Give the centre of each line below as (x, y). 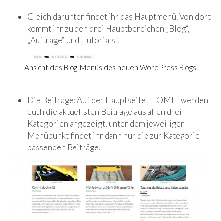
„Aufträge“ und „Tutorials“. (73, 40)
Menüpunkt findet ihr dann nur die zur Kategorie (113, 136)
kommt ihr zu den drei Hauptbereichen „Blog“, (109, 29)
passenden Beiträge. (64, 147)
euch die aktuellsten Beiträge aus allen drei (104, 112)
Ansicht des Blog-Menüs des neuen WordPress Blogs (110, 67)
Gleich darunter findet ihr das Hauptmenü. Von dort (119, 17)
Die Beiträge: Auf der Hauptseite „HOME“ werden (118, 100)
